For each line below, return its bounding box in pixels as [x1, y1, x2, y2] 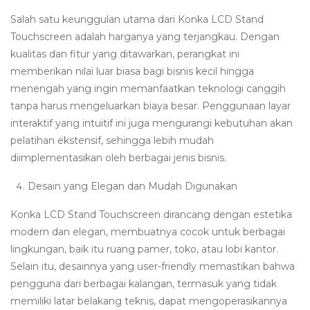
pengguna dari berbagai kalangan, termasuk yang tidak [10, 277, 277, 290]
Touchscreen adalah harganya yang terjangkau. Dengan [10, 30, 280, 43]
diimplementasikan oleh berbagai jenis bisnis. [10, 151, 226, 164]
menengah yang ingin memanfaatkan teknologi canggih [10, 82, 286, 95]
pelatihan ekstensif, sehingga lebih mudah [10, 134, 214, 147]
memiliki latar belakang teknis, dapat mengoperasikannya [10, 294, 287, 307]
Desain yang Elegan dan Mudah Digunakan [28, 179, 243, 192]
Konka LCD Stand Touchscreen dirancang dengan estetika [10, 208, 292, 221]
